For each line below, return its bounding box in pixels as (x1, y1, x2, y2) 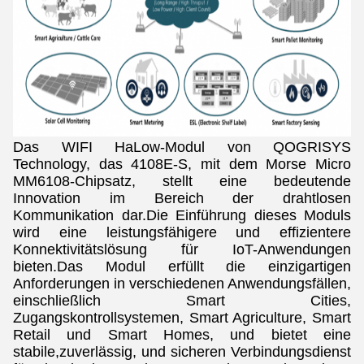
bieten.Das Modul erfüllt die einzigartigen (13, 258, 351, 275)
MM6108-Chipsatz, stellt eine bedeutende (13, 173, 351, 189)
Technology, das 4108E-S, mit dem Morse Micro (13, 156, 351, 172)
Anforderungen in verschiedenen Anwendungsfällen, (13, 275, 351, 292)
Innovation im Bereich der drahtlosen (13, 190, 351, 206)
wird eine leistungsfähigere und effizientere (13, 224, 351, 240)
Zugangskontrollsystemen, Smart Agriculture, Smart (13, 310, 351, 326)
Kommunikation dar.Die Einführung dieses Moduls (13, 207, 351, 223)
